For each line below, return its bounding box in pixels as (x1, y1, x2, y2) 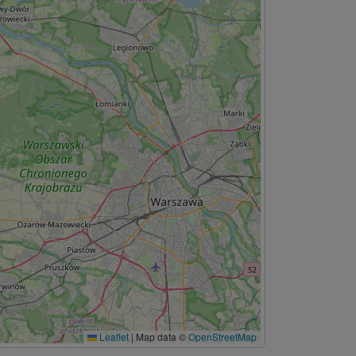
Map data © (133, 330, 188, 343)
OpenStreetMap (188, 330, 257, 343)
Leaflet (97, 330, 129, 343)
